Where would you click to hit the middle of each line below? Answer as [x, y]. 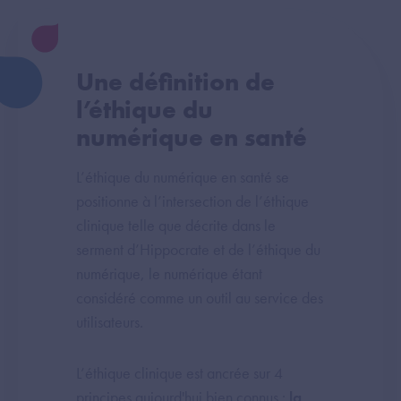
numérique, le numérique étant [169, 274]
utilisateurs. [111, 322]
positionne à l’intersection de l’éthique [192, 201]
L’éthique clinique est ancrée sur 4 [179, 373]
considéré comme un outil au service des [200, 298]
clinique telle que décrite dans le [176, 226]
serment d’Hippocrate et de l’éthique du [198, 250]
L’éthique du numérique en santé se [183, 177]
